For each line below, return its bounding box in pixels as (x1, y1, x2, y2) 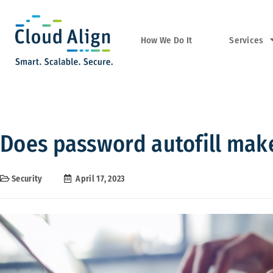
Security (12, 174, 43, 184)
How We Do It (140, 35, 193, 46)
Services (229, 34, 264, 46)
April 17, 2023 (76, 174, 126, 184)
